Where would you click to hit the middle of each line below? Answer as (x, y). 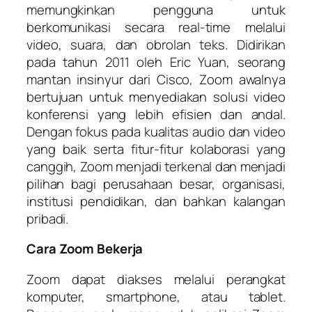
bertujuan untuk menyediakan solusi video (156, 96)
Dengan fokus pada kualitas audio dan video (156, 131)
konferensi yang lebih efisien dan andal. (156, 114)
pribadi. (48, 218)
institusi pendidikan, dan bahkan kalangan (156, 201)
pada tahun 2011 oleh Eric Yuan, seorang (156, 62)
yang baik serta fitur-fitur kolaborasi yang (156, 149)
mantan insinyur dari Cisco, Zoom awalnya (156, 79)
